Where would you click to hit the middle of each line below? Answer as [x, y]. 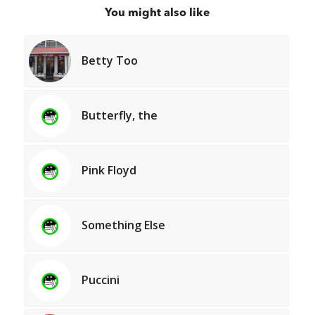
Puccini [100, 280]
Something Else [123, 225]
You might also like [157, 14]
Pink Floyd [109, 171]
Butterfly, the [119, 116]
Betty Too [109, 61]
